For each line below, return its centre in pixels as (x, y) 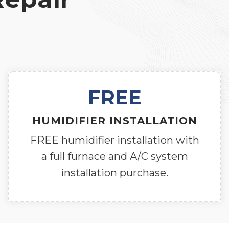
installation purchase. (114, 173)
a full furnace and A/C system (114, 156)
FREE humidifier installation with (114, 140)
